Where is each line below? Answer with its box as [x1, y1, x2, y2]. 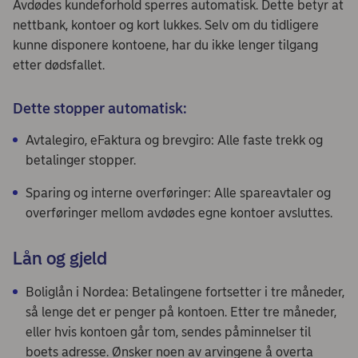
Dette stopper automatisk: [13, 99, 187, 117]
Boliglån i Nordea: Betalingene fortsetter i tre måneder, [26, 284, 344, 300]
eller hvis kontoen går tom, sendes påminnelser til [26, 324, 311, 340]
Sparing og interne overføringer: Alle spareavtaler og [26, 185, 331, 201]
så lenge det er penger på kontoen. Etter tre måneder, [26, 304, 336, 320]
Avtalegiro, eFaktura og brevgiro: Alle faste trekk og [26, 132, 323, 148]
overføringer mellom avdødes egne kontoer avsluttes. [26, 205, 332, 221]
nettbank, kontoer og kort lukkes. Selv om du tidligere [13, 17, 319, 33]
